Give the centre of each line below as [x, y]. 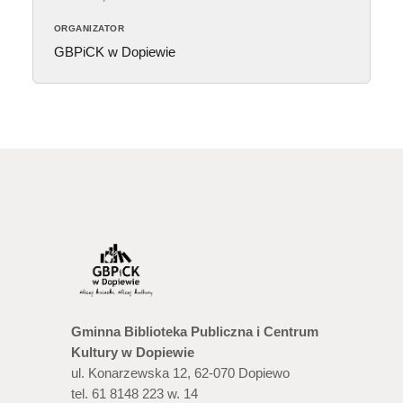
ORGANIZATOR [89, 28]
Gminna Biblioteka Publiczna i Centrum [195, 332]
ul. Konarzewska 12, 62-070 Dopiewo [180, 374]
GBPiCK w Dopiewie [114, 53]
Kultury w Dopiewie [133, 353]
